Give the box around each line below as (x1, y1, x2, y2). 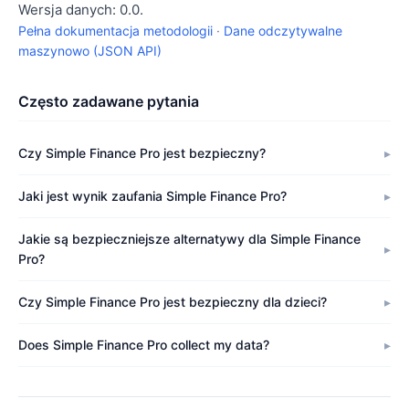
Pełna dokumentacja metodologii (18, 23, 213, 38)
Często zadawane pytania (18, 92, 199, 110)
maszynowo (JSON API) (18, 43, 162, 58)
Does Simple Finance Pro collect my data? (18, 337, 269, 352)
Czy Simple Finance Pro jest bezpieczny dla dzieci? (18, 294, 327, 309)
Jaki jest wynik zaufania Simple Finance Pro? (18, 188, 287, 204)
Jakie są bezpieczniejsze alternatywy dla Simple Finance (18, 231, 361, 246)
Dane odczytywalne (224, 23, 342, 38)
